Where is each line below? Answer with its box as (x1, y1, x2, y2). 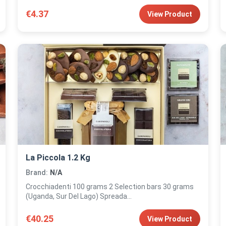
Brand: (25, 168, 48, 177)
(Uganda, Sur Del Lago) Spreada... (25, 192, 132, 200)
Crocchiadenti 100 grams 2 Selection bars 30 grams (25, 183, 194, 191)
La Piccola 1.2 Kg (25, 153, 90, 162)
